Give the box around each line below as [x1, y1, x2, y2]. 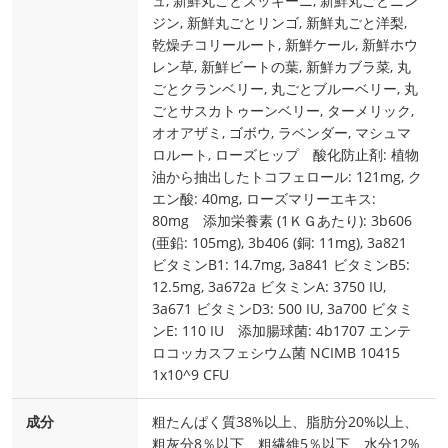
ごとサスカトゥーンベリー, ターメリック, [152, 101, 414, 121]
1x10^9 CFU [152, 365, 229, 385]
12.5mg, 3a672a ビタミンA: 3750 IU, [152, 277, 386, 297]
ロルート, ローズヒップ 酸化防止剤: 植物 [152, 145, 419, 165]
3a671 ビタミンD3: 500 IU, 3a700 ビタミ [152, 299, 413, 319]
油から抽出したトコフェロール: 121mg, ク [152, 167, 422, 187]
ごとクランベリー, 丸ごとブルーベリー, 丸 [152, 79, 418, 99]
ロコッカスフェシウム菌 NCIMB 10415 [152, 343, 400, 363]
